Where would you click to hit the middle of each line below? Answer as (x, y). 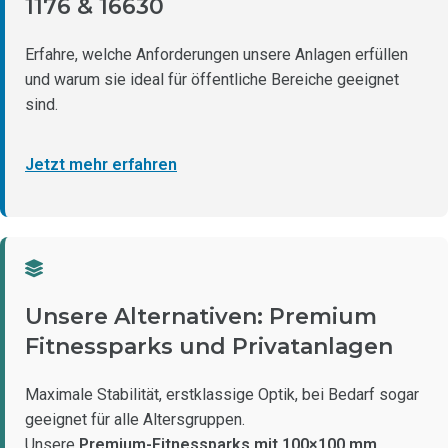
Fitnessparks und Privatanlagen (209, 346)
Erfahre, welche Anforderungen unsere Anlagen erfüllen (216, 54)
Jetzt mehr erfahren (101, 164)
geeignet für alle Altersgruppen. (135, 419)
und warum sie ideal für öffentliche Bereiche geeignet (212, 79)
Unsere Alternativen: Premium (201, 316)
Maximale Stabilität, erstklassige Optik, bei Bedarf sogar (222, 394)
